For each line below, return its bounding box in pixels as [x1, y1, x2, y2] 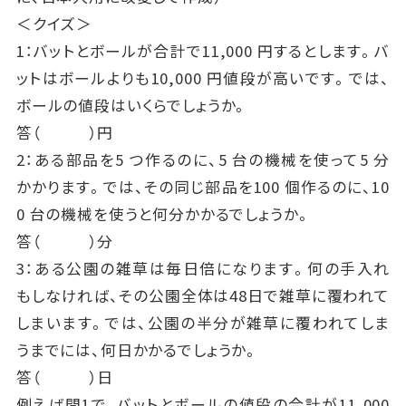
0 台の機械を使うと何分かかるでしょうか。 [15, 202, 312, 225]
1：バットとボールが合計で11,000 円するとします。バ [15, 39, 391, 62]
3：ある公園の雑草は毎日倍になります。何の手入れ [15, 256, 391, 279]
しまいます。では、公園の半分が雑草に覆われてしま [15, 311, 391, 333]
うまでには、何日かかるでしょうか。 [15, 338, 260, 361]
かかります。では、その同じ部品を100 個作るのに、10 [15, 175, 391, 198]
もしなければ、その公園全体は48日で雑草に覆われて [15, 284, 391, 306]
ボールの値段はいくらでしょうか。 [15, 93, 249, 116]
